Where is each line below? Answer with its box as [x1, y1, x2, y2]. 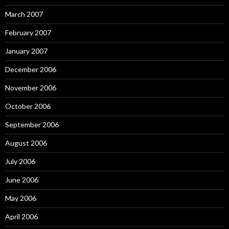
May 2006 [5, 194, 36, 202]
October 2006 [5, 102, 51, 110]
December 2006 [5, 65, 56, 74]
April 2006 [5, 212, 38, 221]
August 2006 [5, 139, 47, 147]
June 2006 [5, 175, 38, 184]
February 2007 [5, 28, 51, 37]
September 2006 [5, 120, 59, 129]
